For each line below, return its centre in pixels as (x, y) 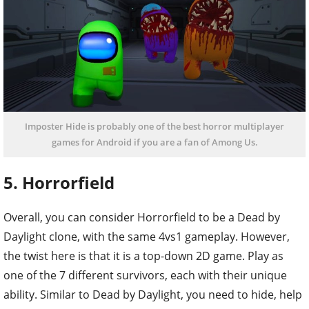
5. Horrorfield (59, 183)
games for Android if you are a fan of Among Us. (154, 142)
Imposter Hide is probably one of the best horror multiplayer (154, 127)
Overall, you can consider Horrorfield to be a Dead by (142, 217)
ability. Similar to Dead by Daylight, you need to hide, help (153, 294)
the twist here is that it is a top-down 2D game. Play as (143, 256)
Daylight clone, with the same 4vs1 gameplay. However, (147, 236)
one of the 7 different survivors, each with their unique (145, 275)
